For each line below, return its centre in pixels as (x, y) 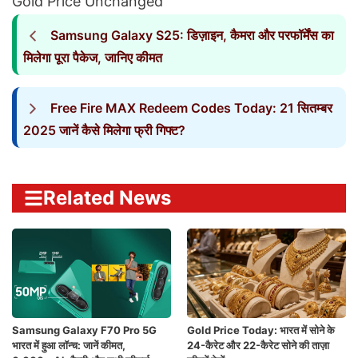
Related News (107, 198)
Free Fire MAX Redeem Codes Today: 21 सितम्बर (191, 108)
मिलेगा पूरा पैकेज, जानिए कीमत (93, 58)
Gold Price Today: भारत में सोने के (261, 330)
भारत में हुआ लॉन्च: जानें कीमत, (69, 346)
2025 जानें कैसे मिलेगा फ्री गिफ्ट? (104, 131)
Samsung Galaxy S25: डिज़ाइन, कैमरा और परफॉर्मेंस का (192, 36)
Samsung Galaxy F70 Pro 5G (84, 330)
